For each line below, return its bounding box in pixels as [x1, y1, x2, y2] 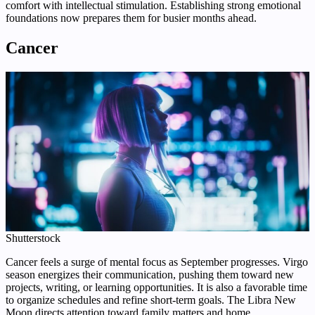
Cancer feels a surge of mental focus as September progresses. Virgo [6, 255, 308, 268]
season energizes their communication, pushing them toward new [6, 268, 294, 281]
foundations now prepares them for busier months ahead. [6, 11, 257, 24]
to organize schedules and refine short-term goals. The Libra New [6, 293, 296, 306]
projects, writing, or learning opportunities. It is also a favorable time [6, 281, 307, 293]
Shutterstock [6, 231, 60, 244]
